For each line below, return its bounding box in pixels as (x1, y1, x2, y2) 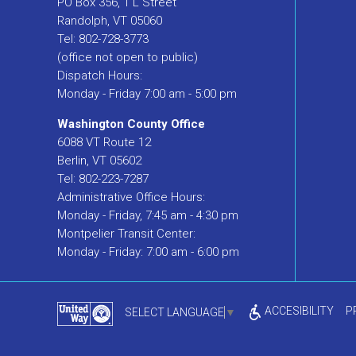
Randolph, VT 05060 (57, 14, 162, 29)
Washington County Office (57, 117, 205, 132)
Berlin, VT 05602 (57, 153, 141, 168)
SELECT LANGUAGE (125, 306, 224, 319)
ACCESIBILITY (262, 304, 334, 318)
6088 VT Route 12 (57, 135, 151, 150)
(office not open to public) (57, 50, 198, 65)
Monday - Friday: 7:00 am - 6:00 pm (57, 245, 239, 260)
